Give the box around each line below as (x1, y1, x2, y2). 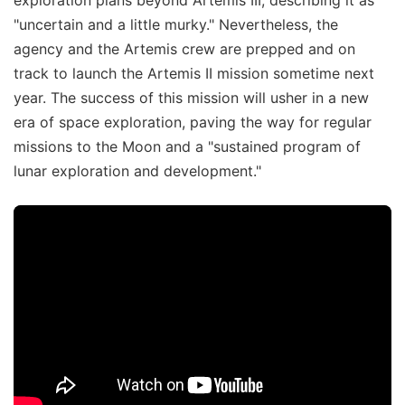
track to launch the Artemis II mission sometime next (14, 63, 374, 82)
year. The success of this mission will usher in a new (14, 88, 369, 107)
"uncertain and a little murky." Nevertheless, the (14, 14, 338, 33)
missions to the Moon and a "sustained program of (14, 137, 361, 155)
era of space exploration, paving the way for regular (14, 112, 372, 131)
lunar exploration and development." (14, 161, 261, 180)
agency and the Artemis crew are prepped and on (14, 39, 355, 58)
